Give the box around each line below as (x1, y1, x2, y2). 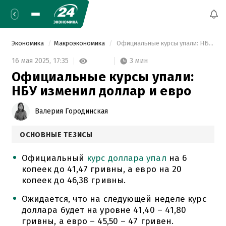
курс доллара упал (87, 152, 166, 163)
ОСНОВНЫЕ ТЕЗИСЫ (20, 130, 93, 139)
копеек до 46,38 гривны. (21, 175, 126, 186)
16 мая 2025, (12, 56, 53, 66)
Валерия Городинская (35, 106, 108, 116)
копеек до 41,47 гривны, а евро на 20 (21, 163, 182, 175)
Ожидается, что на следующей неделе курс (21, 193, 206, 204)
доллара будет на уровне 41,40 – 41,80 (21, 204, 187, 215)
